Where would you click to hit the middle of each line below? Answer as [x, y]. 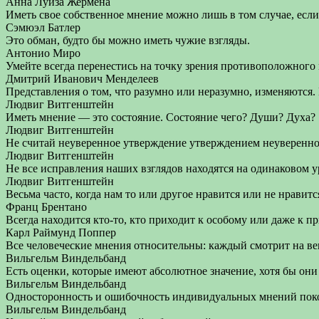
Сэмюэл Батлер [43, 27]
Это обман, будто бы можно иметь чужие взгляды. [128, 40]
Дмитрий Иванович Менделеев [82, 79]
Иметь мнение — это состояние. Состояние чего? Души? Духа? [161, 117]
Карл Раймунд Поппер [61, 232]
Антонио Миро [43, 53]
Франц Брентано [46, 207]
